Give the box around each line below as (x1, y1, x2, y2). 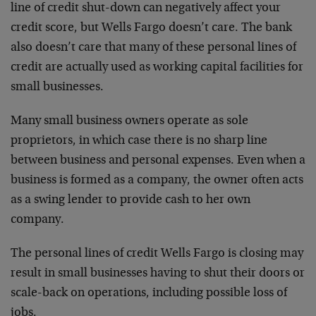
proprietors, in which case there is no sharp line (11, 134, 267, 147)
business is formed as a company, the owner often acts (11, 174, 303, 187)
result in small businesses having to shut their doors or (11, 267, 305, 280)
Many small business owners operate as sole (11, 114, 248, 128)
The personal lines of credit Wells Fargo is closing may (11, 247, 303, 260)
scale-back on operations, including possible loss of (11, 286, 287, 300)
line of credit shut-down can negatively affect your (11, 1, 281, 15)
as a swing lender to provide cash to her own (11, 193, 250, 207)
